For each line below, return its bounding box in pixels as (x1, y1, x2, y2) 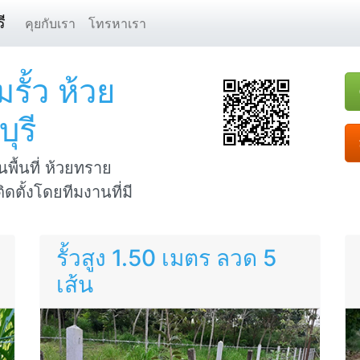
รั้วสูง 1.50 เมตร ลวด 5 (56, 244, 276, 272)
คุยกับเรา (25, 14, 76, 31)
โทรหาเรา (88, 14, 146, 31)
